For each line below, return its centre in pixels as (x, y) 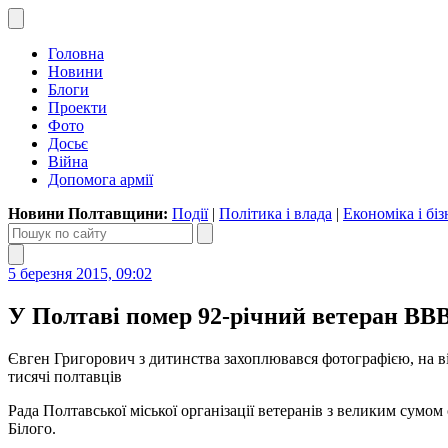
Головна (76, 53)
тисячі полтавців (65, 376)
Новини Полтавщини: (90, 213)
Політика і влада (275, 213)
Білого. (32, 428)
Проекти (77, 107)
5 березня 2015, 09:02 (80, 273)
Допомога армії (100, 179)
